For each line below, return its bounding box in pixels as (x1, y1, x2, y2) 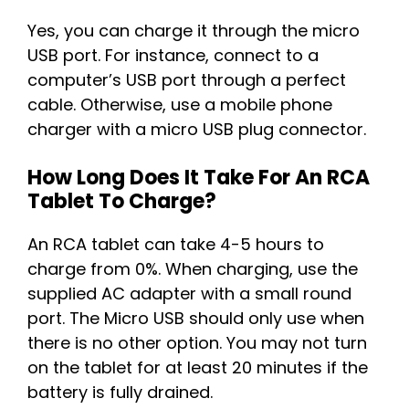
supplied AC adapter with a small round (27, 282, 351, 306)
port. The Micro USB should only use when (27, 307, 364, 330)
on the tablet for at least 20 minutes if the (27, 356, 368, 380)
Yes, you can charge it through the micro (27, 19, 360, 43)
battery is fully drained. (27, 381, 213, 404)
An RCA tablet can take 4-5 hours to (27, 233, 324, 257)
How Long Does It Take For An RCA (27, 163, 370, 193)
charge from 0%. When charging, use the (27, 257, 358, 281)
